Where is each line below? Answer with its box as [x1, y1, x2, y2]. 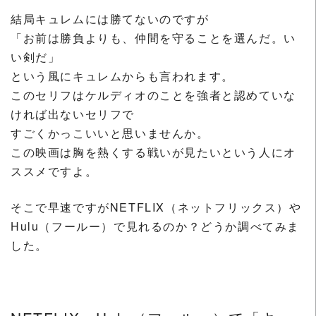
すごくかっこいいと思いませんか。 [11, 124, 209, 141]
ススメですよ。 [11, 162, 98, 179]
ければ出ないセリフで [11, 105, 135, 122]
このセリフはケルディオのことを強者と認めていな [11, 86, 296, 103]
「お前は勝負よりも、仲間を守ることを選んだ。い [11, 29, 296, 46]
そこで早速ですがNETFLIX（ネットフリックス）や [11, 198, 302, 215]
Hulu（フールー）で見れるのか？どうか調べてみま [11, 217, 300, 234]
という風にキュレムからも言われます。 [11, 67, 234, 84]
